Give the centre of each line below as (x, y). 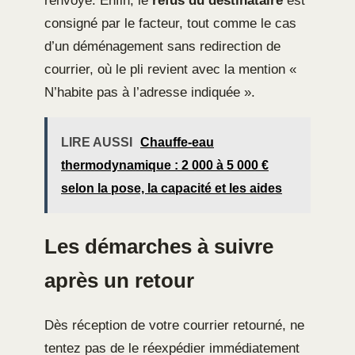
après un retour (119, 281)
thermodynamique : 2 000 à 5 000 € (165, 166)
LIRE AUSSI (97, 143)
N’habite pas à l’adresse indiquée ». (150, 93)
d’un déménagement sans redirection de (162, 47)
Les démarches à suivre (159, 247)
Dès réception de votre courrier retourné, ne (174, 326)
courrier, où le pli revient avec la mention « (170, 70)
